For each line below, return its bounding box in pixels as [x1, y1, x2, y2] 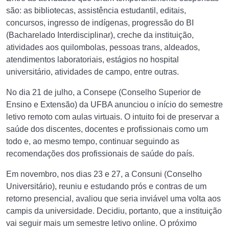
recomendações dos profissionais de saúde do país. [6, 149, 194, 158]
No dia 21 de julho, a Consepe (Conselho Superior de [6, 88, 201, 97]
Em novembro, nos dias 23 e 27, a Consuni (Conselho [6, 170, 202, 178]
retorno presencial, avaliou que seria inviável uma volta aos [6, 194, 221, 203]
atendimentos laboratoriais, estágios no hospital [6, 55, 179, 64]
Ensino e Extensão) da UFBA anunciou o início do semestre [6, 100, 223, 109]
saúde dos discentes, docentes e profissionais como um [6, 125, 208, 133]
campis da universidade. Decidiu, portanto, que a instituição [6, 207, 222, 215]
